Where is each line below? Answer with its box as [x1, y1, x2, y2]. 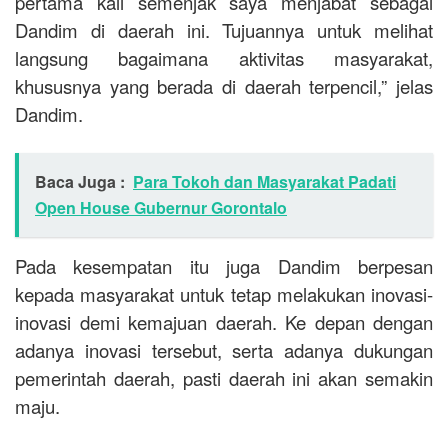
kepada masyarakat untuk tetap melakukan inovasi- [15, 281, 433, 308]
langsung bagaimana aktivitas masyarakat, [15, 45, 433, 72]
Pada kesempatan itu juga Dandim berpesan [15, 253, 433, 280]
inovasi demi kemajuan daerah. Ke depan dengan [15, 309, 433, 336]
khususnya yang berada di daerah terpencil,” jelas [15, 73, 433, 100]
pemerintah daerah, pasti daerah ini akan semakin [15, 365, 433, 392]
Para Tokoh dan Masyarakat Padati [133, 170, 396, 194]
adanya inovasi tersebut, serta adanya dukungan [15, 337, 433, 364]
